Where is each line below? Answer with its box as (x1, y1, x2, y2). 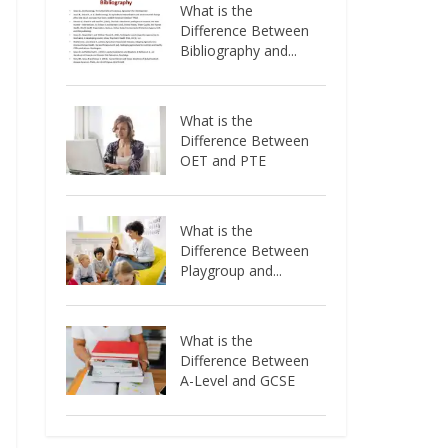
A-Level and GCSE (180, 370, 296, 390)
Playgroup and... (180, 260, 283, 280)
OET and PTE (180, 150, 267, 170)
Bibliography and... (180, 40, 298, 60)
